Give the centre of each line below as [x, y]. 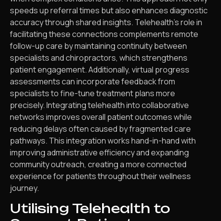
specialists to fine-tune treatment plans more [92, 93]
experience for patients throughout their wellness [100, 176]
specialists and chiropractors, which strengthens [99, 57]
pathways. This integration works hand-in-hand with [103, 140]
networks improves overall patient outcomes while [101, 117]
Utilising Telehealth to [90, 208]
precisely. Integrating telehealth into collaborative [99, 105]
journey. [24, 188]
